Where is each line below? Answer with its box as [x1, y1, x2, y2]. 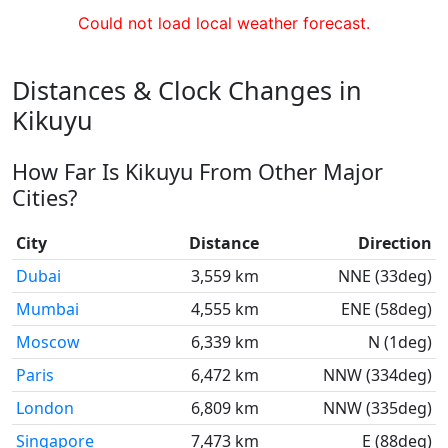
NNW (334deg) [323, 364, 432, 386]
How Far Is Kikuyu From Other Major [12, 157, 383, 186]
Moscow [16, 331, 80, 353]
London [16, 397, 74, 419]
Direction [358, 232, 432, 254]
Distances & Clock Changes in [12, 73, 362, 107]
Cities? [12, 183, 77, 212]
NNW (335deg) [323, 397, 432, 419]
